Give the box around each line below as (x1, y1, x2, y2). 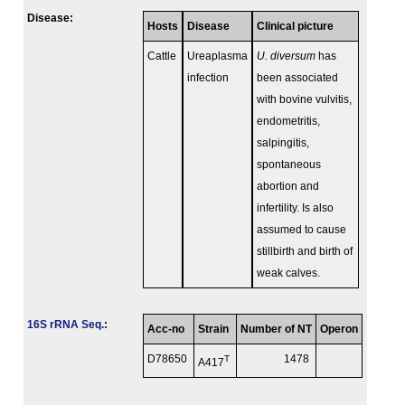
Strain (198, 324, 229, 335)
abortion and (257, 181, 319, 193)
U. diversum (257, 51, 316, 62)
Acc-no (147, 324, 184, 335)
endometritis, (257, 116, 320, 127)
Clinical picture (257, 21, 334, 33)
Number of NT (240, 324, 312, 335)
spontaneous (257, 159, 321, 171)
